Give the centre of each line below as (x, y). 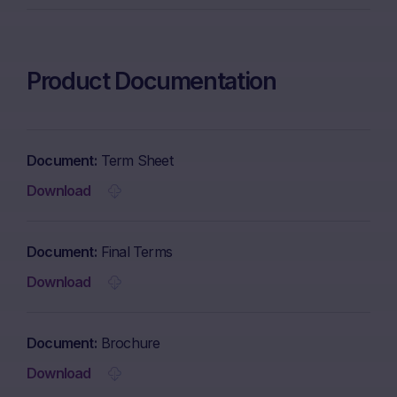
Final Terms (136, 252)
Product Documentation (152, 81)
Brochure (130, 343)
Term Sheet (136, 160)
